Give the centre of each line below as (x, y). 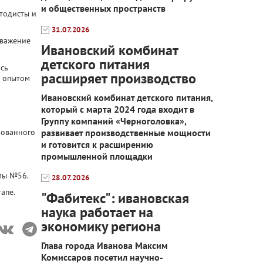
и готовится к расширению (97, 144)
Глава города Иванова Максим (104, 245)
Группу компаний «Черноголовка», (113, 121)
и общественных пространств (103, 8)
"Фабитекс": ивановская (115, 198)
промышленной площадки (97, 156)
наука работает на (97, 212)
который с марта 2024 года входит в (117, 109)
